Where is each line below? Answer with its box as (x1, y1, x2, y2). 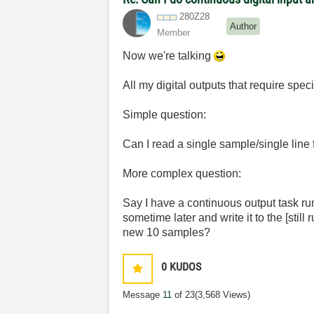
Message (123, 289, 163, 300)
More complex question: (123, 168, 242, 179)
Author (230, 20, 257, 32)
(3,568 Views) (195, 289, 251, 300)
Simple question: (123, 109, 207, 121)
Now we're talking (123, 50, 214, 62)
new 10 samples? (123, 226, 211, 238)
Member (157, 27, 191, 38)
